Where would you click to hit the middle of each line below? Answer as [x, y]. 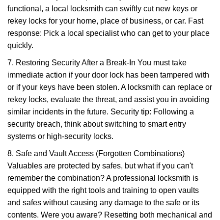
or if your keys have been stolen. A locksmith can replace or [110, 87]
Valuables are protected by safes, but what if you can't [100, 166]
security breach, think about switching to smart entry [97, 124]
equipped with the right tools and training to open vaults [103, 190]
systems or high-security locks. [60, 136]
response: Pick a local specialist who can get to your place [109, 33]
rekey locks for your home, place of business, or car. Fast [105, 21]
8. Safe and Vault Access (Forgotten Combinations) [96, 153]
